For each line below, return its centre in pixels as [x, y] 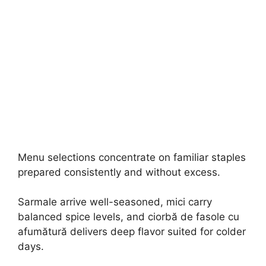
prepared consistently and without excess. [119, 172]
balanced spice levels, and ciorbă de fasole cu [129, 217]
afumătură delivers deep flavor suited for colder [132, 232]
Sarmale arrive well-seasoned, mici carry [115, 202]
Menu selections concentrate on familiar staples [132, 157]
